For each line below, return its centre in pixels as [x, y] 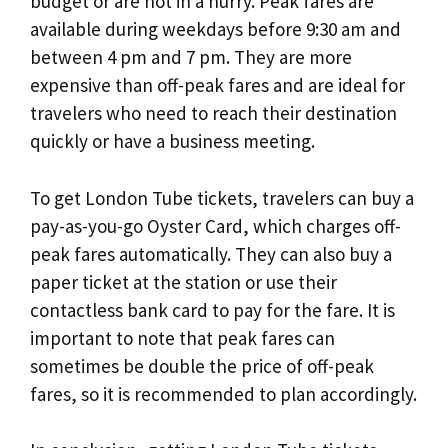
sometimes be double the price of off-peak [202, 365]
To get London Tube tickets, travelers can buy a [222, 197]
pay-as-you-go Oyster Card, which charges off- [215, 225]
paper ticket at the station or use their [183, 281]
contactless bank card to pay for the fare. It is [212, 309]
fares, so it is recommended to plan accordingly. [223, 393]
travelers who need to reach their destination [213, 113]
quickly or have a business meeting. [172, 141]
